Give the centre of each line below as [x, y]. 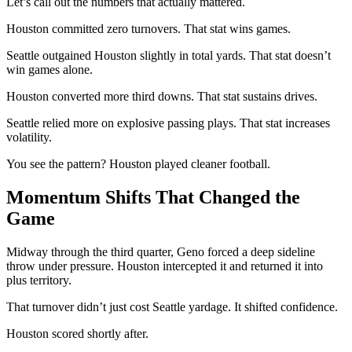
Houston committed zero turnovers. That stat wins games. [148, 28]
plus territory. [39, 280]
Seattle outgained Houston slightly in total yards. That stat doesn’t [169, 55]
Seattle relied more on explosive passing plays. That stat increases [168, 123]
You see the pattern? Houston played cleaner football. [138, 163]
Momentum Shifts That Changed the [153, 197]
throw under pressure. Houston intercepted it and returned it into [165, 266]
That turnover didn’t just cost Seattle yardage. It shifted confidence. [172, 306]
